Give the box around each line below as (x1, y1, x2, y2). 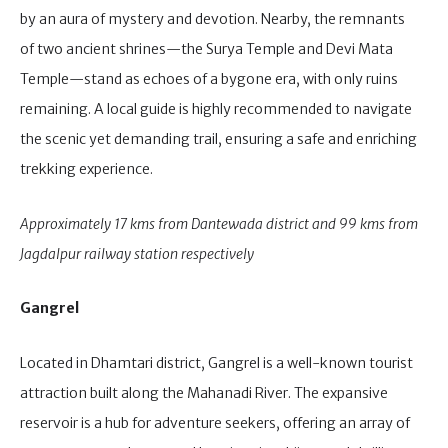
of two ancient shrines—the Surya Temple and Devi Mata (20, 40, 393, 59)
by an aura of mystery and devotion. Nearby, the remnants (20, 10, 405, 29)
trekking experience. (20, 160, 153, 179)
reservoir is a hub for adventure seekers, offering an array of (20, 413, 410, 432)
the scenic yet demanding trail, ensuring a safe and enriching (20, 130, 417, 149)
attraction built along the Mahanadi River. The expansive (20, 383, 388, 402)
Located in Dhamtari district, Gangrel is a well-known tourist (20, 353, 413, 372)
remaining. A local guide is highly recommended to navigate (20, 100, 412, 119)
